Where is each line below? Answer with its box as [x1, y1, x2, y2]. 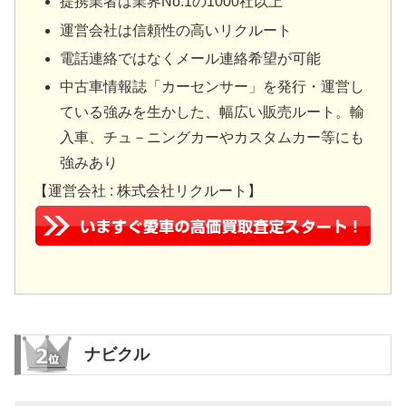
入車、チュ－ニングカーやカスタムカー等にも [60, 129, 365, 145]
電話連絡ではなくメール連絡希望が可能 [60, 50, 322, 66]
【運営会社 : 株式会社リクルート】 [34, 183, 266, 199]
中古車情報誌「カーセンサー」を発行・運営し [60, 78, 365, 94]
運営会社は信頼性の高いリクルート [60, 22, 293, 38]
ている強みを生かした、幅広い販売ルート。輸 [60, 103, 365, 120]
